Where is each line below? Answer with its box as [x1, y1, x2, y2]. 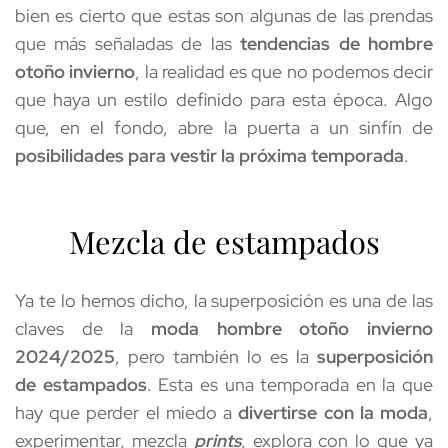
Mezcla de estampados [68, 221, 380, 263]
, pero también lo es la [115, 344, 317, 368]
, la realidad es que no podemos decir [135, 59, 433, 83]
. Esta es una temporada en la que [146, 372, 433, 396]
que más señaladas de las [15, 31, 241, 55]
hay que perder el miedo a [15, 400, 239, 424]
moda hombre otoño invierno [151, 316, 433, 340]
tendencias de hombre [240, 31, 434, 55]
